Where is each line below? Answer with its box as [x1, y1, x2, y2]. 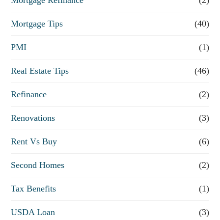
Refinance [11, 89, 47, 99]
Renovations [11, 112, 55, 123]
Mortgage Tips [11, 18, 63, 28]
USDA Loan [11, 207, 55, 217]
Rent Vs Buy [11, 136, 57, 146]
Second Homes [11, 160, 65, 170]
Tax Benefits [11, 183, 56, 193]
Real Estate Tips [11, 65, 69, 76]
